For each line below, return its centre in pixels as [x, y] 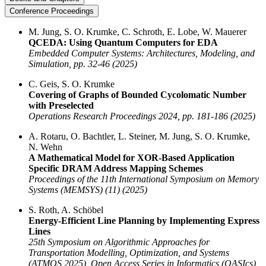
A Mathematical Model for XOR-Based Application [132, 157]
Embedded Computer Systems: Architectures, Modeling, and [142, 53]
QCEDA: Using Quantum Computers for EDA [123, 42]
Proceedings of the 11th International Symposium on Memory [144, 179]
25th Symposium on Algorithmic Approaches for [119, 242]
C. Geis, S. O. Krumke [72, 84]
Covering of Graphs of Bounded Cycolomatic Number [137, 94]
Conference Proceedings [52, 11]
